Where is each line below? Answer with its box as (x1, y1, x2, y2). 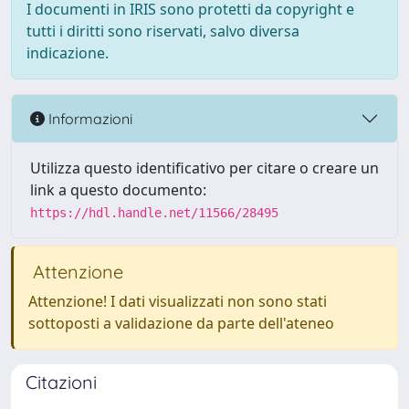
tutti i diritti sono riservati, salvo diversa (26, 21, 299, 41)
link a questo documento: (30, 180, 206, 200)
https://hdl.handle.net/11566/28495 (30, 205, 278, 220)
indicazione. (26, 43, 109, 63)
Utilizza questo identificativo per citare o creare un (30, 158, 379, 178)
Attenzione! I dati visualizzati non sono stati (28, 291, 327, 311)
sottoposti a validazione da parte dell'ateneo (28, 313, 334, 333)
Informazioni (45, 109, 132, 128)
